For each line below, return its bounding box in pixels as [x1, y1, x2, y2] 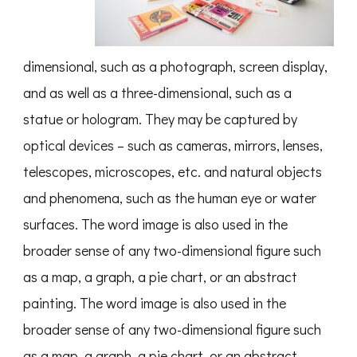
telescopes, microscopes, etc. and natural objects [23, 162, 322, 182]
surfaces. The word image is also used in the [23, 214, 288, 234]
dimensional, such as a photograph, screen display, [23, 57, 328, 76]
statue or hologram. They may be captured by [23, 109, 297, 129]
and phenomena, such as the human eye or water [23, 188, 316, 208]
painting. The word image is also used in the [23, 293, 286, 313]
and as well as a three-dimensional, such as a [23, 83, 292, 103]
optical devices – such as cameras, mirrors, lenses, [23, 135, 323, 155]
